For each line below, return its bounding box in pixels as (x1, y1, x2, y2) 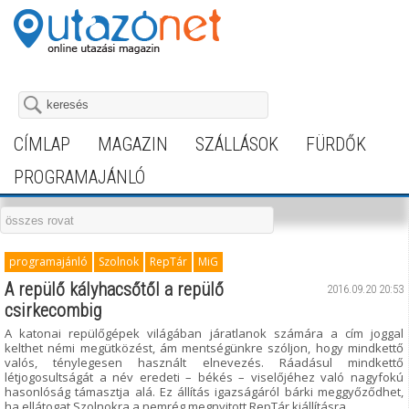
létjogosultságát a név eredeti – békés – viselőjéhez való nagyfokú (5, 369, 404, 385)
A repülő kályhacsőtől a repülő (5, 278, 224, 300)
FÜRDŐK (306, 133, 366, 155)
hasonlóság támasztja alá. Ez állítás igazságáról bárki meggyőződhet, (5, 383, 404, 400)
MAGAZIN (98, 133, 168, 155)
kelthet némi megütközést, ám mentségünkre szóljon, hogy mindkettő (5, 340, 404, 356)
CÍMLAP (14, 133, 70, 155)
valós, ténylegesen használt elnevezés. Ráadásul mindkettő (5, 354, 404, 371)
